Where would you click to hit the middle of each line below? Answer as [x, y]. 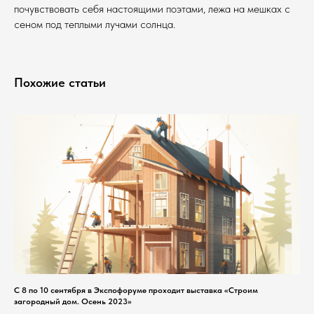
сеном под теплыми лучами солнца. [95, 24]
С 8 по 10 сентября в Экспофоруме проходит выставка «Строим [136, 291]
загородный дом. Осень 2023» [73, 302]
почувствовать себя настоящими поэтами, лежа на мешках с [152, 8]
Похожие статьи [60, 82]
